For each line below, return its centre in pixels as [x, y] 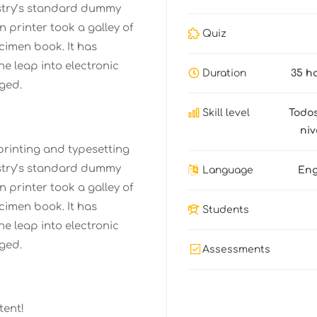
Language [227, 170]
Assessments [236, 249]
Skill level [226, 113]
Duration [224, 73]
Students [225, 210]
